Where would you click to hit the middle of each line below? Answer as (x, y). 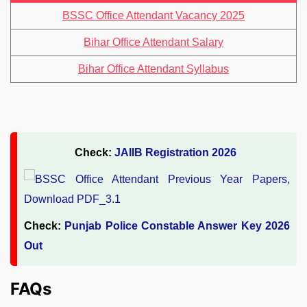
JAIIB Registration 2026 (177, 153)
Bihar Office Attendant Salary (153, 42)
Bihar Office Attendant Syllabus (153, 69)
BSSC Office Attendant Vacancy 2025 (153, 16)
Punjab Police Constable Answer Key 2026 (177, 226)
